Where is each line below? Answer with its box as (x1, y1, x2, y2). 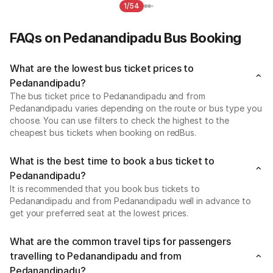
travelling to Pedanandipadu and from (10, 249, 182, 262)
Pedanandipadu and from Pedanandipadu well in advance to (10, 195, 252, 206)
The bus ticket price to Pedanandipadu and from (10, 90, 205, 101)
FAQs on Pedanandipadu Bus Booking (10, 29, 241, 46)
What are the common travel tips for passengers (10, 235, 231, 247)
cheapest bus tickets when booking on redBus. (10, 127, 197, 138)
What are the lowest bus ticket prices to (10, 62, 194, 74)
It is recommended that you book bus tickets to (10, 183, 200, 194)
